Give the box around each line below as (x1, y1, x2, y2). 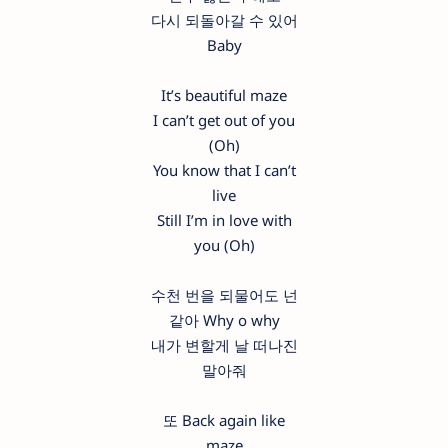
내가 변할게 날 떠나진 (150, 335, 298, 356)
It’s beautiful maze (161, 85, 287, 106)
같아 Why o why (168, 310, 280, 331)
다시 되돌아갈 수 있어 (150, 10, 298, 31)
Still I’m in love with (156, 210, 292, 231)
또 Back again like (163, 410, 285, 431)
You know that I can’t (152, 160, 296, 181)
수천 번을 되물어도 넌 (150, 285, 298, 306)
